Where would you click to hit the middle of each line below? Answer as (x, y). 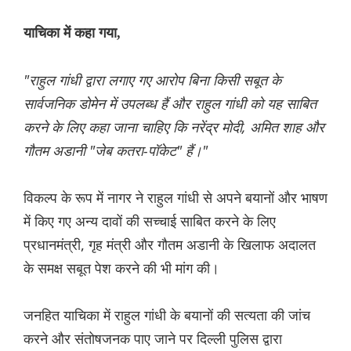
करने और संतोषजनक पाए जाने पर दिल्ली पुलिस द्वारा (153, 339)
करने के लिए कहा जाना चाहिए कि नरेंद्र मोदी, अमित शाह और (174, 127)
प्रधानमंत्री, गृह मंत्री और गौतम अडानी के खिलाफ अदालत (170, 245)
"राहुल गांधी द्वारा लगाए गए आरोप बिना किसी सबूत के (152, 80)
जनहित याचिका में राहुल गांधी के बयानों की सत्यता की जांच (167, 315)
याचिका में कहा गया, (72, 33)
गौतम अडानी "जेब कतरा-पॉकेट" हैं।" (116, 151)
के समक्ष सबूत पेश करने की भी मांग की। (121, 268)
